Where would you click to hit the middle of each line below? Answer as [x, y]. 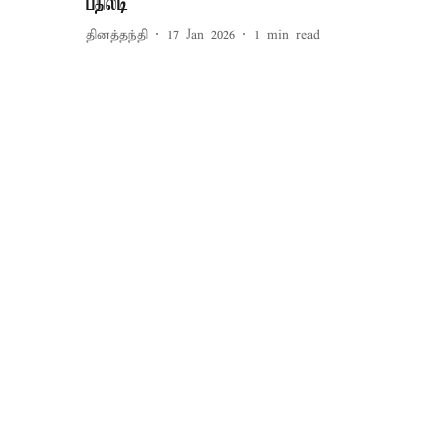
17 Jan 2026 [201, 35]
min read [293, 35]
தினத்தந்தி [117, 35]
